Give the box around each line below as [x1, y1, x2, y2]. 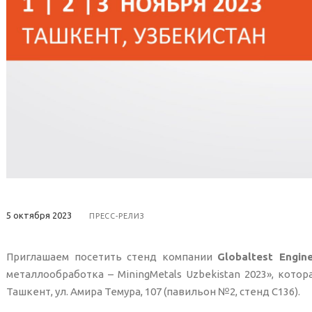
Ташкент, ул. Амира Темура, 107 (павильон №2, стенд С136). [6, 285, 300, 297]
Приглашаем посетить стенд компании [6, 250, 217, 263]
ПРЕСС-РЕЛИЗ [89, 211, 145, 220]
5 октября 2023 [6, 210, 72, 220]
